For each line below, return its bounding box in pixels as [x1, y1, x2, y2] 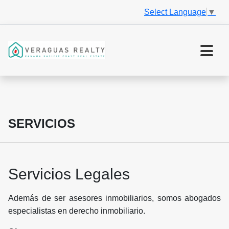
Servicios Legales [8, 166, 130, 183]
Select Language [144, 7, 206, 16]
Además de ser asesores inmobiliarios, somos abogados [8, 194, 221, 203]
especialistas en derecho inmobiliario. [8, 207, 145, 216]
